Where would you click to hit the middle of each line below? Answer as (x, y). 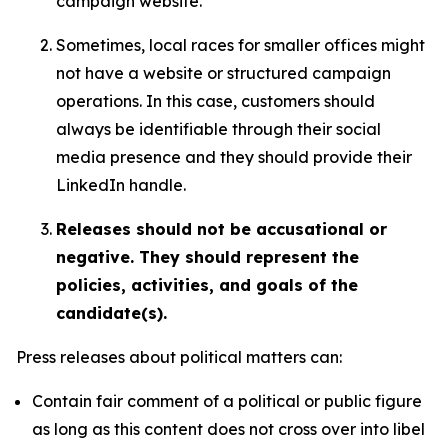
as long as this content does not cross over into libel (228, 429)
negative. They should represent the (207, 257)
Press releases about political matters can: (179, 357)
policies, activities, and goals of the (207, 285)
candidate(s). (111, 313)
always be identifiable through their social (218, 129)
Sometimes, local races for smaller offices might (240, 45)
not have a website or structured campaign (223, 73)
